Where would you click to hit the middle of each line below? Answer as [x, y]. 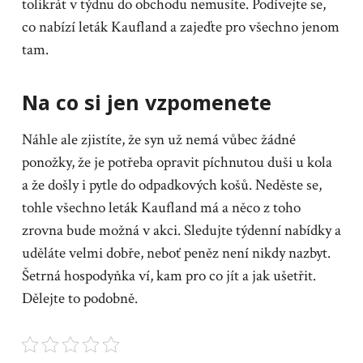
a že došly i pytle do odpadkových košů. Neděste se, [171, 186]
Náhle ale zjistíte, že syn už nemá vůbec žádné [158, 140]
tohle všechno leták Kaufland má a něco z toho [161, 208]
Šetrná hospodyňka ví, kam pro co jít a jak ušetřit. [169, 276]
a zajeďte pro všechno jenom [253, 28]
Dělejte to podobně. [79, 299]
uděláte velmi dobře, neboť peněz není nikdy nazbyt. [176, 254]
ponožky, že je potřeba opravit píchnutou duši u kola [177, 163]
